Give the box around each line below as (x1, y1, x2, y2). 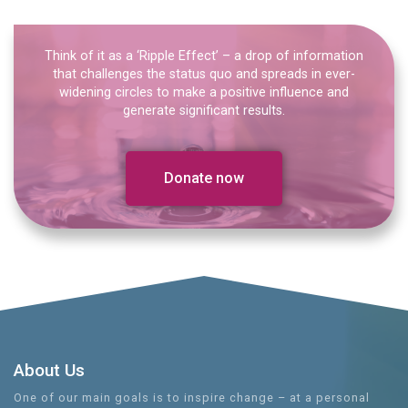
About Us (14, 360, 85, 382)
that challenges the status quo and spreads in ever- (53, 66, 355, 82)
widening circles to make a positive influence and (59, 84, 349, 100)
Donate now (164, 169, 244, 188)
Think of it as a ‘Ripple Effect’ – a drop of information (45, 47, 363, 64)
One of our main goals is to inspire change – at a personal (14, 391, 370, 405)
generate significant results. (123, 102, 285, 118)
